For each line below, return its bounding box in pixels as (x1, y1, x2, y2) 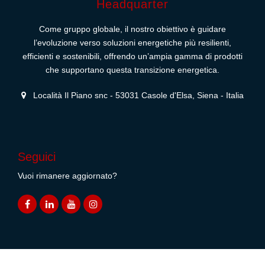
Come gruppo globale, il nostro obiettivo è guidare (39, 24, 226, 34)
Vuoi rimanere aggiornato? (18, 171, 117, 180)
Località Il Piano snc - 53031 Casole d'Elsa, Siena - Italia (31, 91, 244, 100)
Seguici (18, 150, 56, 163)
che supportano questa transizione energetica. (46, 65, 219, 75)
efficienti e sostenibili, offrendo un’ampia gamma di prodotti (22, 51, 243, 61)
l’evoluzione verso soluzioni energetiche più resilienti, (34, 38, 231, 47)
